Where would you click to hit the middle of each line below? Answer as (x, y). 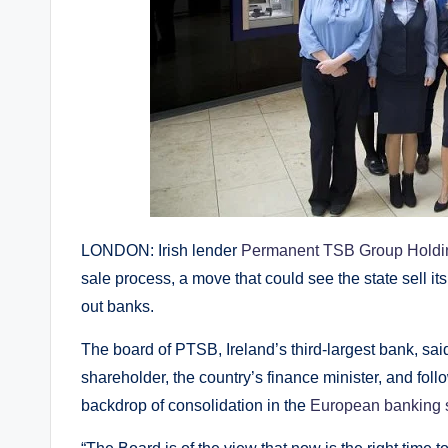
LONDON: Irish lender (161, 250)
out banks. (117, 306)
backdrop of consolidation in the (195, 405)
